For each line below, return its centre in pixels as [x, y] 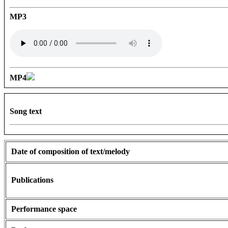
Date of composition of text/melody [70, 152]
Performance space [44, 209]
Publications [32, 180]
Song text [26, 111]
